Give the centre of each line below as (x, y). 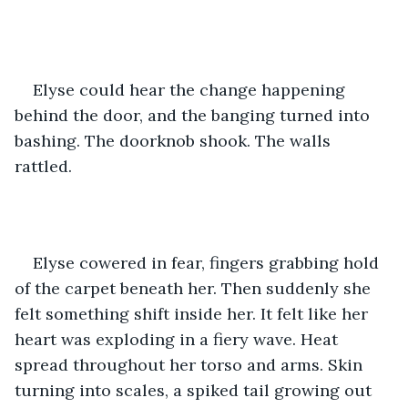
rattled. (46, 166)
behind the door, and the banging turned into (194, 115)
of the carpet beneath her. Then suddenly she (195, 288)
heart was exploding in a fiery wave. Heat (178, 339)
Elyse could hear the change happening (191, 89)
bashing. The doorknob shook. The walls (175, 140)
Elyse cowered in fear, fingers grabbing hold (208, 262)
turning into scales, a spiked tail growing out (195, 390)
